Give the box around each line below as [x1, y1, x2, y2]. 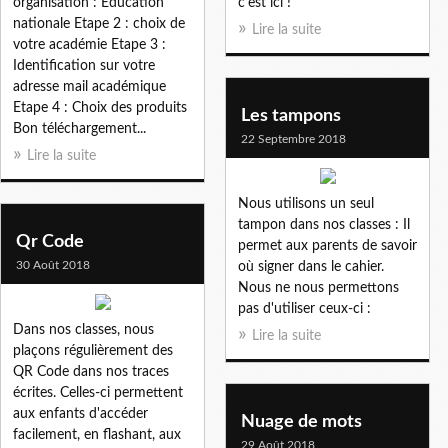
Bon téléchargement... [13, 121, 146, 136]
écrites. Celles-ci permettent [13, 385, 183, 400]
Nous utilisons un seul [238, 196, 374, 211]
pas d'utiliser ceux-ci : [238, 301, 371, 316]
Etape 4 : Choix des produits [13, 100, 187, 115]
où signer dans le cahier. [238, 259, 384, 274]
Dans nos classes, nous [13, 322, 154, 337]
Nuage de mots [241, 412, 362, 431]
